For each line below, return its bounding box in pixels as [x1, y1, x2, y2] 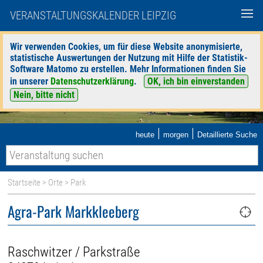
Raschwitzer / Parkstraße [8, 244, 141, 260]
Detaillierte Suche [197, 130, 257, 139]
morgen [163, 130, 188, 139]
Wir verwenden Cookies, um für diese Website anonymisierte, [10, 41, 242, 52]
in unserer [10, 76, 50, 87]
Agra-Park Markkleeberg [8, 200, 140, 222]
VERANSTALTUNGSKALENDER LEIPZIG [10, 9, 176, 22]
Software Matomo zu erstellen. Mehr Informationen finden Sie [10, 63, 246, 75]
